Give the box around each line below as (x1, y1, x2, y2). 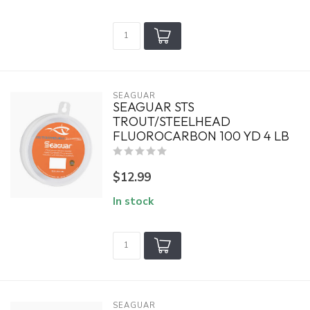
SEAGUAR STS (112, 99, 194, 115)
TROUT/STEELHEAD (112, 113, 230, 129)
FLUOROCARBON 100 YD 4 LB (112, 128, 289, 144)
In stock (112, 194, 154, 208)
